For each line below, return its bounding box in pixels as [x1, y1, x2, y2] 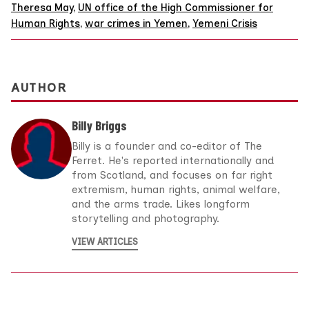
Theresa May [11, 1, 73, 14]
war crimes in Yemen [85, 17, 188, 30]
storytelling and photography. [72, 212, 219, 225]
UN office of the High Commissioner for [78, 1, 273, 14]
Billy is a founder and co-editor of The [72, 139, 262, 152]
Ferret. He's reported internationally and [72, 154, 274, 167]
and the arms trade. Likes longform [72, 197, 250, 210]
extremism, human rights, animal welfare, [72, 183, 280, 196]
